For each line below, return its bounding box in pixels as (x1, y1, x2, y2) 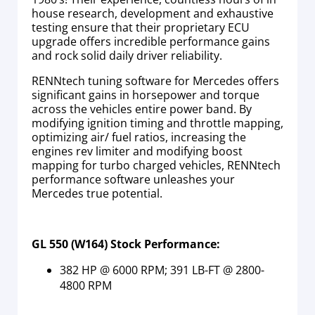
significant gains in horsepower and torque (32, 86, 259, 103)
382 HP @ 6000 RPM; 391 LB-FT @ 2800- (60, 262, 264, 278)
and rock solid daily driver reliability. (32, 47, 222, 63)
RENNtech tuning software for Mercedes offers (32, 72, 279, 89)
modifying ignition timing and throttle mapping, (32, 115, 283, 131)
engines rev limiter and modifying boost (32, 143, 243, 159)
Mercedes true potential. (32, 185, 162, 201)
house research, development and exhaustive (32, 5, 274, 21)
